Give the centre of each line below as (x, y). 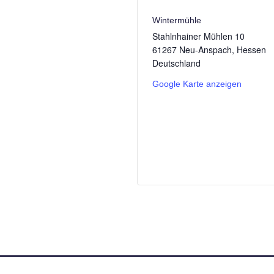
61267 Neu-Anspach (192, 50)
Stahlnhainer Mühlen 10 (198, 36)
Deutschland (176, 63)
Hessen (251, 50)
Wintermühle (177, 20)
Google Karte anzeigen (197, 84)
